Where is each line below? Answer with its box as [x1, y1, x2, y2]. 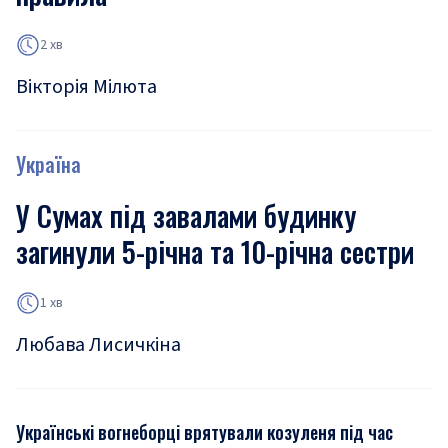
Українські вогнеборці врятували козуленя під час [16, 419, 393, 445]
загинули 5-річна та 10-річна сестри [16, 231, 414, 272]
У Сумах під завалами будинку [16, 195, 356, 236]
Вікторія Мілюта [16, 73, 157, 101]
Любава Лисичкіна [16, 331, 181, 359]
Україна [16, 149, 81, 179]
